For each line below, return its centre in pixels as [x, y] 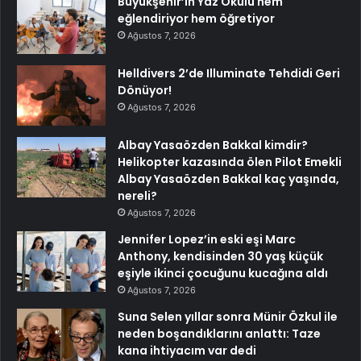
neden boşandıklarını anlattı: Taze [219, 333]
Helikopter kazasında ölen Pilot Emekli [230, 162]
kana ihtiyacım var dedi [187, 350]
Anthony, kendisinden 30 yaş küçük [220, 256]
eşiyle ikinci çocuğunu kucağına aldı [223, 273]
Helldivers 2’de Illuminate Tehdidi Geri [229, 73]
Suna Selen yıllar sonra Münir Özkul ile [228, 316]
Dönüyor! [145, 90]
